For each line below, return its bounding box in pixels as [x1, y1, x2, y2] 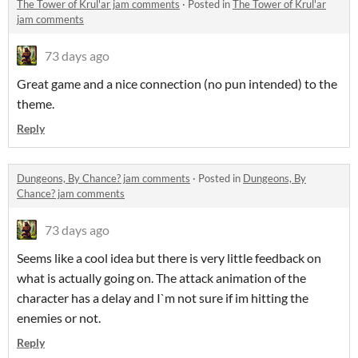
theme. [17, 96, 57, 112]
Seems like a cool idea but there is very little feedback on [17, 250, 321, 266]
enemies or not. [17, 310, 101, 326]
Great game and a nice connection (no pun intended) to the [17, 76, 337, 92]
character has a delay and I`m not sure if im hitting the [17, 290, 308, 306]
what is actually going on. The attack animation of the [17, 270, 306, 286]
